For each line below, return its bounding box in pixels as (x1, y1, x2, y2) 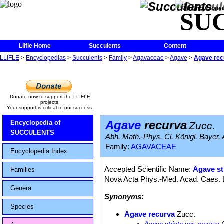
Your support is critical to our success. (6, 105, 93, 110)
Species (10, 203, 34, 210)
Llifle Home (19, 42, 51, 49)
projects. (40, 99, 60, 105)
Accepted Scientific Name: (104, 165, 193, 173)
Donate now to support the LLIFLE (9, 94, 90, 99)
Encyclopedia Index (10, 147, 67, 155)
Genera (10, 184, 31, 192)
